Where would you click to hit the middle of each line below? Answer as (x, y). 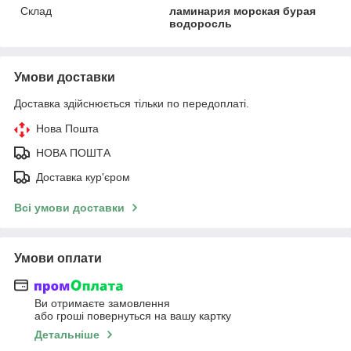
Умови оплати (58, 258)
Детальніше (67, 335)
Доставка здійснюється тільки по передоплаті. (132, 103)
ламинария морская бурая (243, 11)
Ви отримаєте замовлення (102, 304)
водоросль (201, 23)
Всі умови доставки (69, 207)
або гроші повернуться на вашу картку (133, 316)
